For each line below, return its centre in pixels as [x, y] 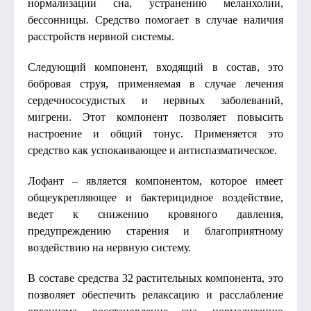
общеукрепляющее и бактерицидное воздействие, [155, 197]
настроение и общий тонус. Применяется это [155, 134]
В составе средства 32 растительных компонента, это [155, 278]
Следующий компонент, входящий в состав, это [155, 67]
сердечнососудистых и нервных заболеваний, [155, 100]
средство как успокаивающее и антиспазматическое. [152, 150]
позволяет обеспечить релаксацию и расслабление [155, 295]
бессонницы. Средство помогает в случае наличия [155, 20]
